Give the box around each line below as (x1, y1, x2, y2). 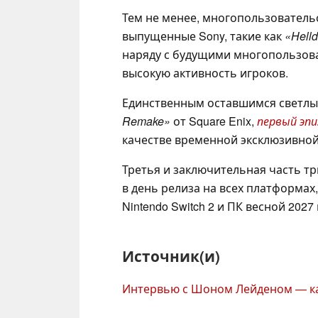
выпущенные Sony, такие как (122, 28, 285, 45)
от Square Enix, (170, 113, 257, 130)
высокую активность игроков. (122, 65, 288, 82)
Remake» (122, 113, 170, 130)
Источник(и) (122, 246, 220, 267)
